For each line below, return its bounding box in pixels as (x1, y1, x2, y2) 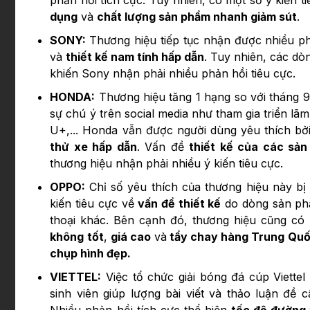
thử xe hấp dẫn (50, 140, 137, 154)
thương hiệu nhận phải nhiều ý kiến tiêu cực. (50, 156, 284, 171)
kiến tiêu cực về (50, 197, 138, 211)
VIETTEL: (50, 270, 102, 284)
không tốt (50, 230, 104, 244)
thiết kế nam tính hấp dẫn (66, 50, 205, 64)
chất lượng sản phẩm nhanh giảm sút (97, 10, 298, 24)
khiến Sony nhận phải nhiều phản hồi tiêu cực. (50, 66, 296, 81)
